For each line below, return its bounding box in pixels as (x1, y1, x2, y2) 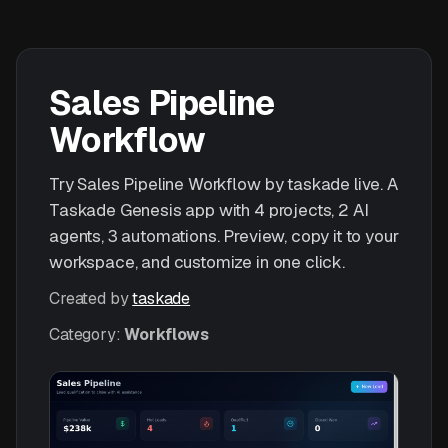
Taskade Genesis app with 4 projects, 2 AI (49, 199, 369, 221)
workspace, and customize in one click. (49, 251, 345, 273)
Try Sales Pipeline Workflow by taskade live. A (49, 173, 398, 195)
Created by (49, 288, 133, 309)
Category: (49, 324, 125, 345)
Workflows (124, 324, 210, 345)
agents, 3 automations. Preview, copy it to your (49, 225, 399, 247)
